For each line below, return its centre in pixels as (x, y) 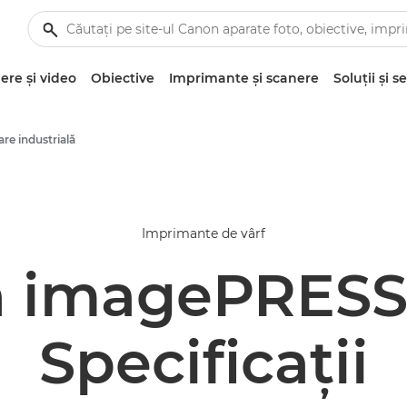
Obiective (122, 78)
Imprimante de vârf (203, 233)
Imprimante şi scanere (243, 78)
